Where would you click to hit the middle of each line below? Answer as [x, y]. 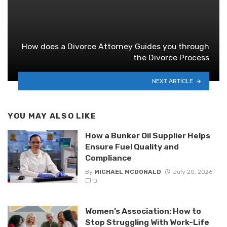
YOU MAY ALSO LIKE [52, 116]
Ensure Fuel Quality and [132, 147]
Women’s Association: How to [143, 211]
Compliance [108, 158]
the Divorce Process [171, 57]
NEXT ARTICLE [173, 81]
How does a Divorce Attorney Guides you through [116, 46]
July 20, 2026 [192, 172]
